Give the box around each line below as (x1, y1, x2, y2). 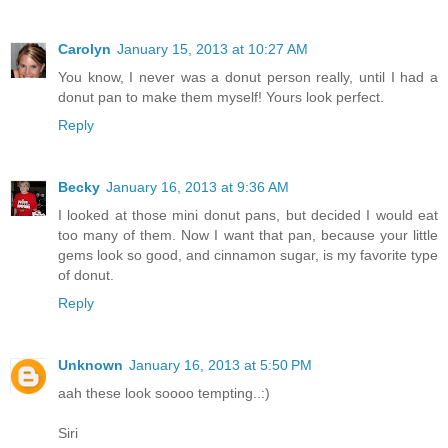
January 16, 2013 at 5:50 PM (129, 357, 312, 374)
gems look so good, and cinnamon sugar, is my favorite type (58, 247, 438, 264)
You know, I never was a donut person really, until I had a (58, 69, 438, 86)
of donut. (58, 267, 114, 284)
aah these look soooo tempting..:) (58, 385, 270, 402)
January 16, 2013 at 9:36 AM (106, 179, 289, 196)
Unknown (58, 357, 123, 374)
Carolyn (58, 41, 111, 58)
